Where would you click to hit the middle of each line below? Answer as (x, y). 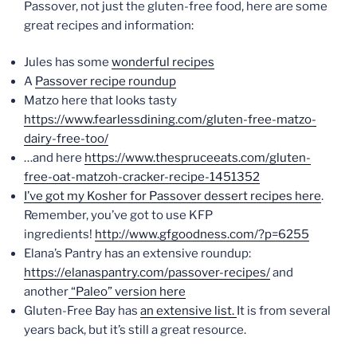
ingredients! (59, 234)
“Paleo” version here (127, 292)
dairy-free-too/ (66, 139)
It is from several (284, 311)
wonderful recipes (163, 62)
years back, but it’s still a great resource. (135, 330)
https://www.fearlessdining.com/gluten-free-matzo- (170, 120)
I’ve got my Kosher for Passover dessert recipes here (173, 196)
